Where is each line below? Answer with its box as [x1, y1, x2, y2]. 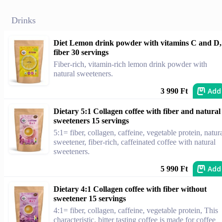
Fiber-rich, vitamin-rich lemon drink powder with [54, 60, 207, 68]
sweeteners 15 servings [54, 116, 129, 125]
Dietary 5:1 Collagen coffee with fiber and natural [54, 107, 221, 115]
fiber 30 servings [54, 48, 109, 56]
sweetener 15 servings [54, 194, 126, 203]
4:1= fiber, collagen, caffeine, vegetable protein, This [54, 206, 218, 215]
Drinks [11, 15, 36, 25]
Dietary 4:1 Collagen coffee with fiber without [54, 185, 207, 193]
